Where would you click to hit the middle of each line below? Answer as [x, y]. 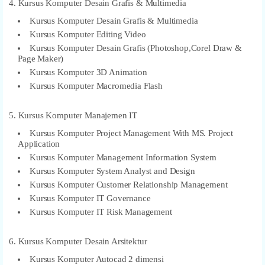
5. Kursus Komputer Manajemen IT [73, 115]
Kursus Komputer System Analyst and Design [112, 171]
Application [39, 143]
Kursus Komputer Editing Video [88, 34]
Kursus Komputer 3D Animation [88, 72]
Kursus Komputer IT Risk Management [101, 211]
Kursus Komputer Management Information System [123, 157]
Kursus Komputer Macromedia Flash [96, 85]
